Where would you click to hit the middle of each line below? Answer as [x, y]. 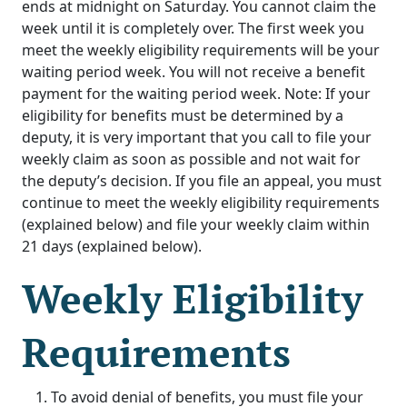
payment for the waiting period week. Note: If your [196, 94]
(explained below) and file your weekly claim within [196, 225]
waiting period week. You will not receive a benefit [194, 72]
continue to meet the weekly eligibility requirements [201, 203]
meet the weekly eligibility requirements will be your [201, 50]
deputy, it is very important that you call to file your [197, 138]
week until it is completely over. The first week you [193, 29]
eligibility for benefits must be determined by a [183, 116]
